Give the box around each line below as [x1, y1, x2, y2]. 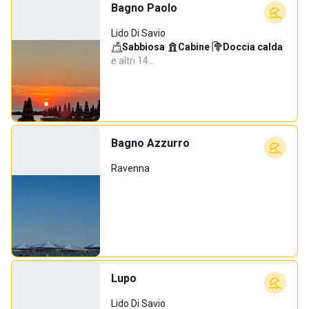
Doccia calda [223, 41, 283, 52]
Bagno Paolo [111, 1, 177, 14]
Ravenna [111, 163, 150, 174]
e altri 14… [111, 55, 154, 66]
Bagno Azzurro [111, 137, 190, 150]
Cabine [178, 41, 210, 52]
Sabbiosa [122, 41, 165, 52]
